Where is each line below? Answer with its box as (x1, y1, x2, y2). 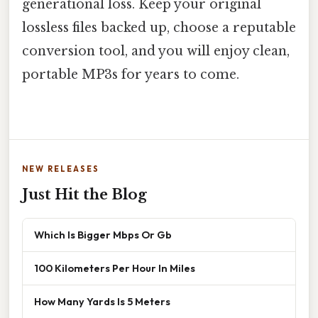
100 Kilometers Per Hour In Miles (34, 261, 195, 275)
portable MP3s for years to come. (22, 66, 239, 82)
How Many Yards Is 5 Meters (34, 295, 170, 309)
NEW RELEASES (22, 164, 99, 175)
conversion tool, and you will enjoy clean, (22, 43, 290, 59)
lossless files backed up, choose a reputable (22, 19, 296, 35)
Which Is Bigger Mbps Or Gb (34, 228, 172, 242)
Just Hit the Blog (22, 186, 147, 204)
